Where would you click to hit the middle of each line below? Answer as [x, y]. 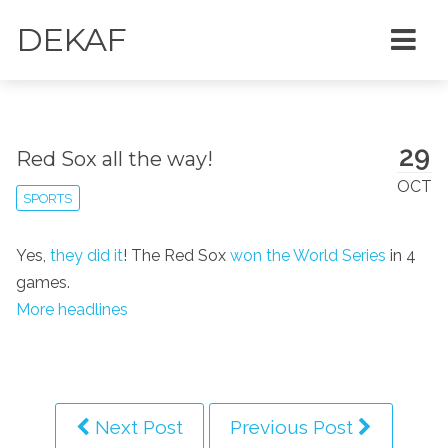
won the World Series [308, 255]
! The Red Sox [176, 255]
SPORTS [48, 198]
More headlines [72, 309]
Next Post [136, 426]
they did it [86, 255]
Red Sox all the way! [114, 158]
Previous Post [294, 426]
